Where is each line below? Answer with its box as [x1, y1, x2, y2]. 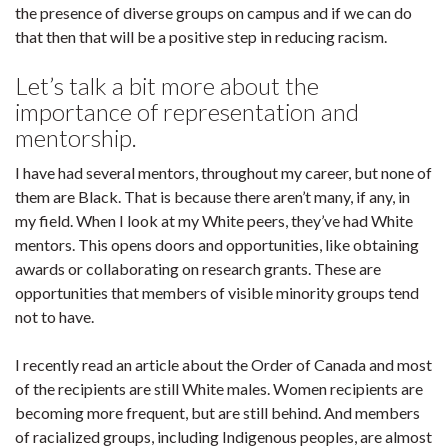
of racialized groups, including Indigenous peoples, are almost [15, 427, 432, 446]
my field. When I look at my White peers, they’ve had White [15, 211, 413, 230]
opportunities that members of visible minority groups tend [15, 283, 419, 302]
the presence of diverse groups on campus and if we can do [15, 3, 412, 22]
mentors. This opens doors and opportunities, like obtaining [15, 235, 419, 254]
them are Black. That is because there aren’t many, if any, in [15, 187, 410, 206]
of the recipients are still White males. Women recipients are [15, 379, 423, 398]
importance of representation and [15, 97, 359, 126]
